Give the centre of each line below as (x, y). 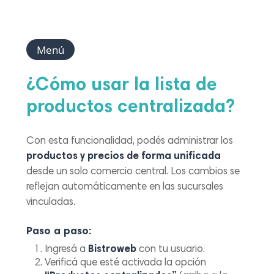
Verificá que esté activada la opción (126, 263)
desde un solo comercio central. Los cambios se (133, 172)
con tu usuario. (171, 250)
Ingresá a (67, 250)
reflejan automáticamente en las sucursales (125, 188)
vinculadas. (51, 203)
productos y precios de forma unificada (124, 157)
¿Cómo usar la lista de (122, 86)
